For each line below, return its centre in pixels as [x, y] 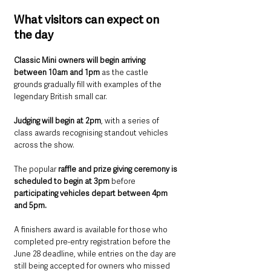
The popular [36, 169]
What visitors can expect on [88, 19]
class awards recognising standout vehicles [92, 132]
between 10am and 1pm [57, 72]
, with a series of [131, 120]
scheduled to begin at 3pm [62, 181]
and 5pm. [30, 205]
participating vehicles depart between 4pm [92, 193]
